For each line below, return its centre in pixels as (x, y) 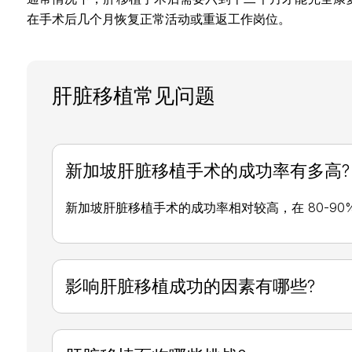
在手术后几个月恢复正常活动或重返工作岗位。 (158, 18)
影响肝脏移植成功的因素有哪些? (190, 286)
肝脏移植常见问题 (133, 95)
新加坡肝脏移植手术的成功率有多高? (207, 170)
